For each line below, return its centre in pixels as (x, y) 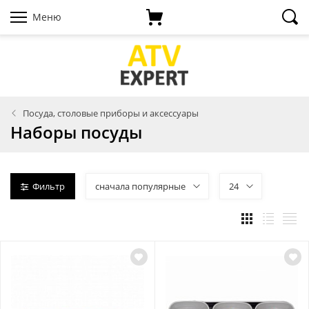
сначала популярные (140, 186)
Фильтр (49, 186)
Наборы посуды (76, 132)
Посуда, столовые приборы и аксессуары (111, 113)
